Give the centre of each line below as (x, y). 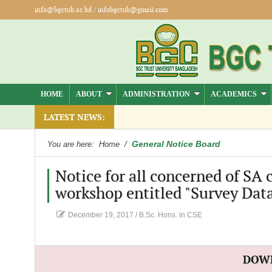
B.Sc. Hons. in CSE (170, 215)
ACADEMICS (233, 94)
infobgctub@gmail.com (132, 10)
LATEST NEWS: (74, 117)
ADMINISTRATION (156, 94)
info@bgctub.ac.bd (63, 10)
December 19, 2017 (100, 215)
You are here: (72, 144)
